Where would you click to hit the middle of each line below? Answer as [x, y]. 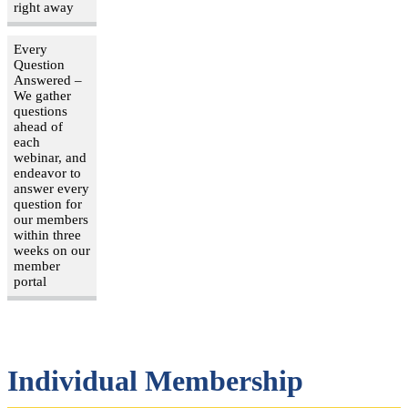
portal [30, 281]
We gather [42, 95]
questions [41, 111]
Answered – [48, 80]
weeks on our [52, 250]
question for [48, 204]
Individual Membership [155, 380]
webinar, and [50, 157]
